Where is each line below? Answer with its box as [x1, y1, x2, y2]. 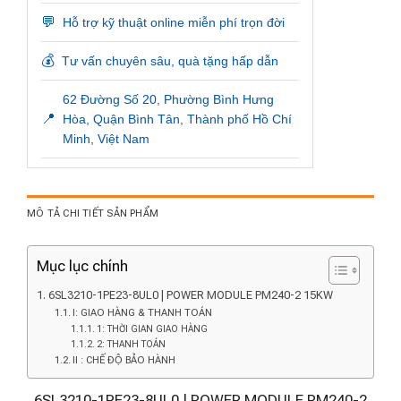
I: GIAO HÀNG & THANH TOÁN [73, 305, 213, 319]
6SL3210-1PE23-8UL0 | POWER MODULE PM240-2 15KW [47, 287, 333, 302]
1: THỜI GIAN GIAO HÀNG [96, 323, 208, 334]
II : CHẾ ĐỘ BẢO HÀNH [73, 353, 176, 366]
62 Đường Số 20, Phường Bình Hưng [63, 91, 274, 107]
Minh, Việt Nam [63, 131, 149, 146]
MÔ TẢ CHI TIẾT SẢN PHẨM [27, 207, 159, 219]
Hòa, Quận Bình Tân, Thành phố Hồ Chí [63, 111, 292, 126]
